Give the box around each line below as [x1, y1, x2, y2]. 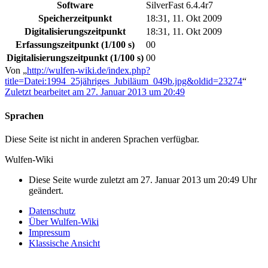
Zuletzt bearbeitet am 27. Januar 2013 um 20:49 [5, 87, 185, 98]
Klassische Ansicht [29, 237, 100, 248]
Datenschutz [29, 205, 75, 216]
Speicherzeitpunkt [38, 13, 112, 24]
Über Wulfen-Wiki [29, 216, 99, 227]
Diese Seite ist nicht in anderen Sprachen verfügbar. [5, 133, 199, 144]
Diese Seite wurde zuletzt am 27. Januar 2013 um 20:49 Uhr [29, 174, 257, 185]
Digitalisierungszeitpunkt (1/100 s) [7, 53, 144, 63]
